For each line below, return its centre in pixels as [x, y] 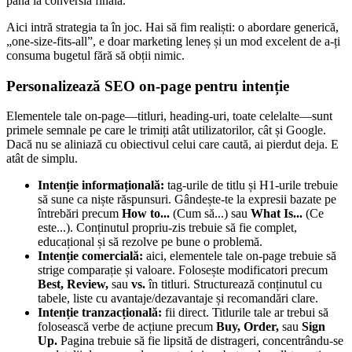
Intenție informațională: [101, 185]
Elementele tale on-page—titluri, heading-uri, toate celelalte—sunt [169, 116]
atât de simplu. [42, 159]
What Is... [277, 214]
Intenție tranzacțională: [100, 313]
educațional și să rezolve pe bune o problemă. [150, 242]
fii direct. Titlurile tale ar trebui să [245, 313]
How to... [146, 214]
